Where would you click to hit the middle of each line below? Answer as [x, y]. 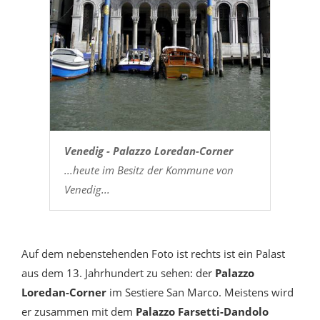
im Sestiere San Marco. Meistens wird [200, 292]
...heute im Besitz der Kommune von [149, 170]
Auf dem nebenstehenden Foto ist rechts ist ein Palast [153, 254]
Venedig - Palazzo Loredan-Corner [148, 151]
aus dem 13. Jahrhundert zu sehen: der [118, 273]
